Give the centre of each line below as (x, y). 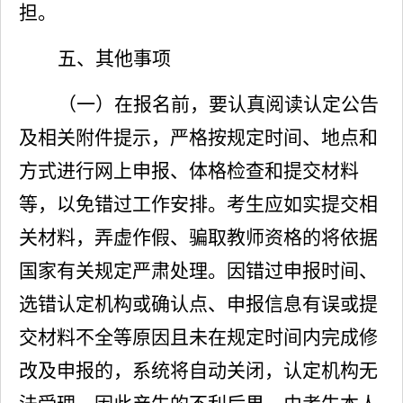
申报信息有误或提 (302, 304)
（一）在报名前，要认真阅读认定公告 (218, 104)
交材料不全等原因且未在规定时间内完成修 (198, 337)
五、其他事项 (114, 58)
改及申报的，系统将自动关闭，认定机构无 (198, 371)
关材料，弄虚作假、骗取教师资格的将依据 (198, 237)
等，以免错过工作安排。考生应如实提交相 (198, 204)
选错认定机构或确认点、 (123, 304)
